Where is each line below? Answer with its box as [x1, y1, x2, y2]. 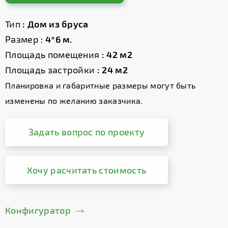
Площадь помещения [5, 49, 102, 60]
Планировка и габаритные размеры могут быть [5, 80, 196, 90]
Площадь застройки [5, 64, 95, 75]
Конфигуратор [5, 205, 71, 216]
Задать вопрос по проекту [28, 126, 145, 137]
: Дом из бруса [22, 18, 91, 30]
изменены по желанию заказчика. [5, 96, 143, 105]
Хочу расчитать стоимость [26, 164, 147, 176]
